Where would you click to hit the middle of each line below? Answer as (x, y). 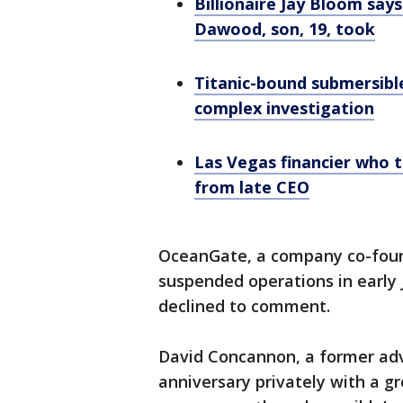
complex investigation (284, 108)
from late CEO (252, 187)
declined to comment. (244, 306)
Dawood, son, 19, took (285, 29)
